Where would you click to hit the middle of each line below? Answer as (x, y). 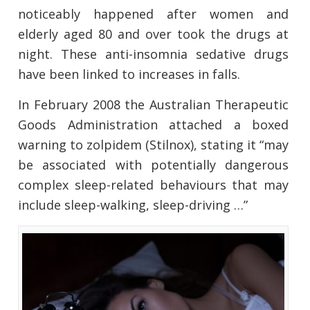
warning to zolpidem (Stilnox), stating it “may (153, 145)
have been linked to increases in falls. (129, 74)
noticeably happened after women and (153, 14)
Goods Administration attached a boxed (153, 125)
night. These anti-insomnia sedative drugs (153, 54)
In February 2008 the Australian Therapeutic (153, 105)
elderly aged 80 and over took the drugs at (153, 34)
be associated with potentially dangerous (153, 165)
